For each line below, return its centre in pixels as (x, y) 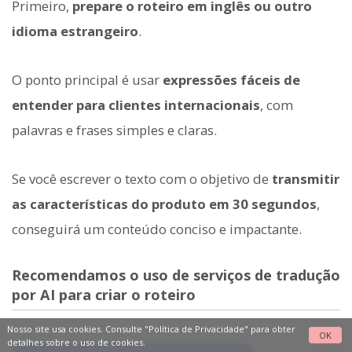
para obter (271, 328)
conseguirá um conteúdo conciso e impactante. (157, 229)
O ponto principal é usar (87, 79)
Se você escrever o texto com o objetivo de (142, 179)
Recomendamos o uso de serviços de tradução (176, 275)
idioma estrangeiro (75, 31)
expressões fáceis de (231, 79)
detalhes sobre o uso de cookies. (76, 342)
